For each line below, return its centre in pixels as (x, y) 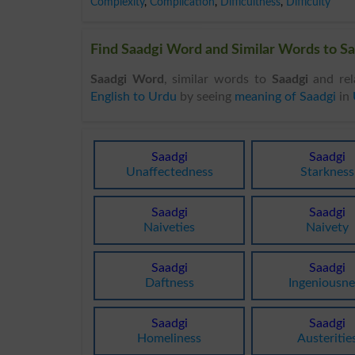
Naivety (328, 227)
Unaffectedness (169, 172)
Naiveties (170, 227)
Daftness (169, 282)
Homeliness (170, 338)
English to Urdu (134, 96)
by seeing (206, 96)
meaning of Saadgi (285, 96)
